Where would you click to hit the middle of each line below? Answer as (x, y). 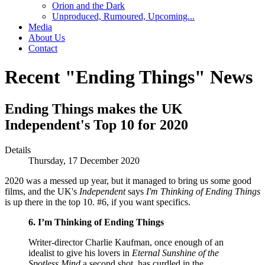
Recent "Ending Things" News (129, 77)
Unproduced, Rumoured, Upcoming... (123, 16)
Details (18, 150)
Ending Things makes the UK (94, 109)
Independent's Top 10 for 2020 (96, 125)
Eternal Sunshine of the (174, 253)
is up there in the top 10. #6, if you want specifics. (98, 202)
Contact (43, 48)
